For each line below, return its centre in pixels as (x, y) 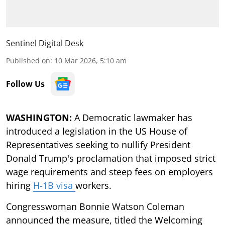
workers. (93, 185)
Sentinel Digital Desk (45, 43)
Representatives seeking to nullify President (98, 144)
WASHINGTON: (40, 117)
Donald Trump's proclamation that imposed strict (111, 158)
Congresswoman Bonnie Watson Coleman (95, 206)
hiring (20, 185)
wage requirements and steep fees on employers (109, 172)
